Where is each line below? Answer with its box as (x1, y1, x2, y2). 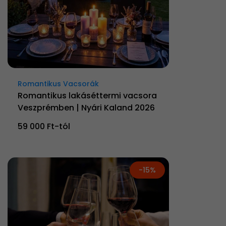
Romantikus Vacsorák (18, 78, 99, 89)
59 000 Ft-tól (18, 120, 70, 132)
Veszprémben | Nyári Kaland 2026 (18, 101, 155, 114)
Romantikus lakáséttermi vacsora (18, 89, 157, 101)
